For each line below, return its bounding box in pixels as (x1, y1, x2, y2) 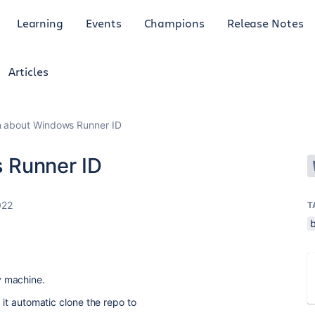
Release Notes (226, 15, 304, 30)
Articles (8, 64, 49, 79)
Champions (143, 15, 205, 30)
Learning (16, 15, 64, 30)
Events (86, 15, 122, 30)
